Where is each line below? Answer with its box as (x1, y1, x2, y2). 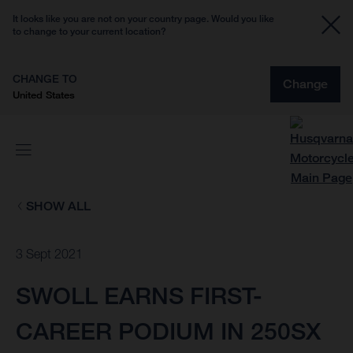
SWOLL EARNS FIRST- (16, 281, 262, 310)
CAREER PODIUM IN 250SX (16, 317, 321, 346)
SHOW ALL (25, 199, 91, 214)
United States (13, 88, 75, 101)
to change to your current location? (13, 25, 166, 37)
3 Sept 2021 (16, 247, 83, 262)
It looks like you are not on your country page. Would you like (13, 13, 274, 24)
